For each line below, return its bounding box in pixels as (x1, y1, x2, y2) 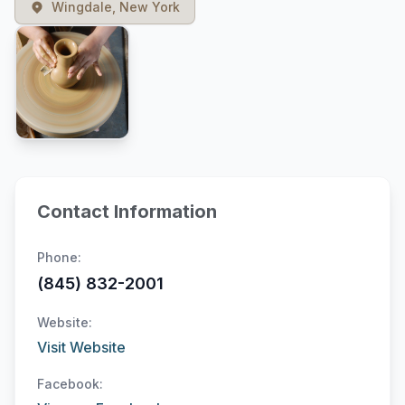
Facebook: (37, 376, 103, 391)
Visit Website (37, 338, 126, 356)
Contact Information (37, 201, 217, 222)
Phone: (37, 250, 81, 265)
